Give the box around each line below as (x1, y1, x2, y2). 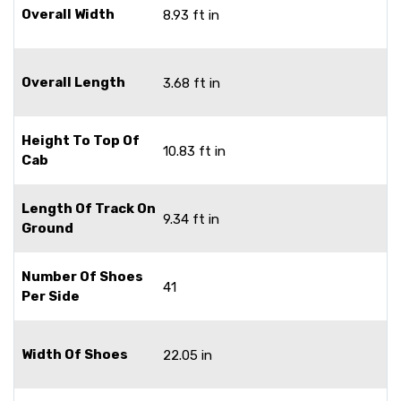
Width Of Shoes (21, 346, 128, 363)
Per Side (21, 287, 80, 304)
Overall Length (21, 73, 125, 90)
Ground (21, 219, 73, 236)
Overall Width (21, 5, 115, 22)
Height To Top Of (21, 132, 140, 149)
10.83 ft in (163, 142, 226, 159)
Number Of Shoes (21, 268, 143, 285)
